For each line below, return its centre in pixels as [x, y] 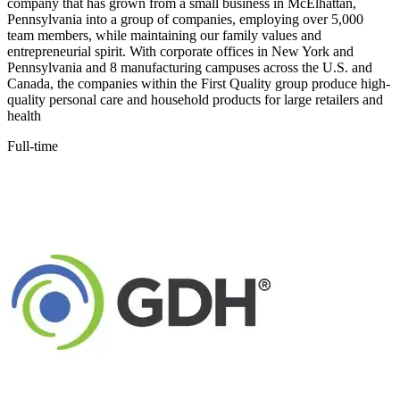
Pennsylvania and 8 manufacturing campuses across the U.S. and [190, 68]
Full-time [33, 146]
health [24, 116]
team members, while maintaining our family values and [164, 36]
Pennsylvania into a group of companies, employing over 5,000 [185, 20]
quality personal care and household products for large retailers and [195, 100]
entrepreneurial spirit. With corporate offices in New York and [180, 52]
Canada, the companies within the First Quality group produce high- [199, 84]
